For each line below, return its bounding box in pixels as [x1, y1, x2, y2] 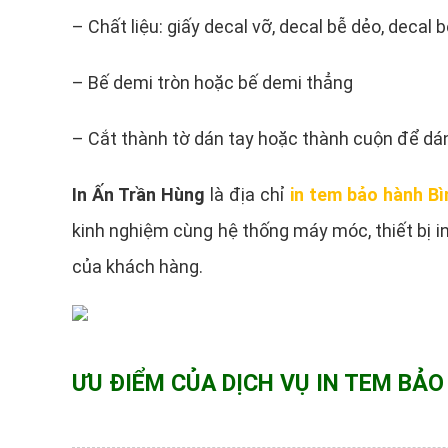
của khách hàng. [72, 256, 203, 277]
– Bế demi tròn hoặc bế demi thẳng [72, 72, 353, 93]
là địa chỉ [204, 184, 290, 205]
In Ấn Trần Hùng [72, 184, 205, 205]
